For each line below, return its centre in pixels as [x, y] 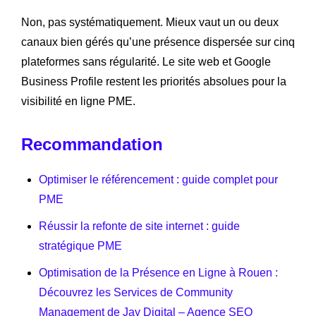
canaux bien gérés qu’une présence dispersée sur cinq [158, 42]
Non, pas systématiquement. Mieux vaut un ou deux [150, 22]
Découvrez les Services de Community [136, 292]
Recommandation [92, 144]
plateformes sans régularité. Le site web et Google [146, 61]
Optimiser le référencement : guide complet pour [158, 179]
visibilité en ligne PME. [78, 101]
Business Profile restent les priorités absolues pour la [154, 81]
